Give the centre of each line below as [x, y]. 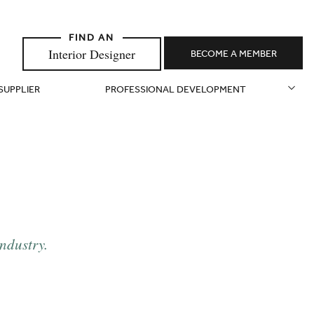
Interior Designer [91, 54]
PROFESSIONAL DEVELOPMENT [176, 91]
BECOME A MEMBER [233, 55]
